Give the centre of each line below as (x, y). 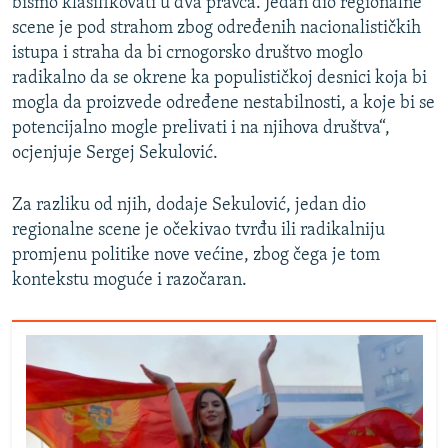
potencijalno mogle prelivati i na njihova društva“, (201, 128)
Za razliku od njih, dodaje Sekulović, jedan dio (189, 205)
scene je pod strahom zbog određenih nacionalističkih (216, 28)
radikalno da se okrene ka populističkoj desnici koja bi (219, 78)
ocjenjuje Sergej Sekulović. (115, 153)
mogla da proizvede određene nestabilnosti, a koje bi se (223, 103)
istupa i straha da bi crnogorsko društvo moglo (187, 53)
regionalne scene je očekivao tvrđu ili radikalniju (198, 230)
